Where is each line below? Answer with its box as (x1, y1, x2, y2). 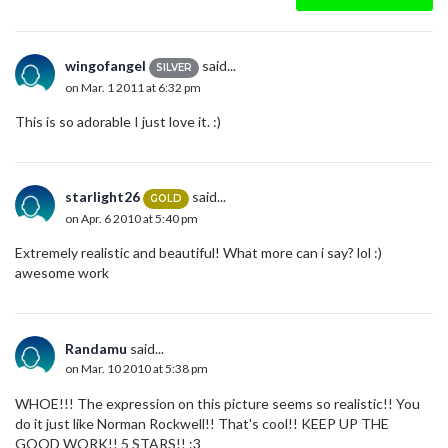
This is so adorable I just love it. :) (15, 113, 221, 131)
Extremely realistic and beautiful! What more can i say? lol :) (15, 244, 382, 262)
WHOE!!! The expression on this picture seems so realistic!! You (15, 395, 420, 413)
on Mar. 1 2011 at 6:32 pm (65, 79, 201, 95)
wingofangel (65, 57, 146, 75)
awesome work (15, 264, 109, 282)
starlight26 (65, 188, 140, 206)
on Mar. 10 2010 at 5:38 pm (65, 361, 208, 377)
